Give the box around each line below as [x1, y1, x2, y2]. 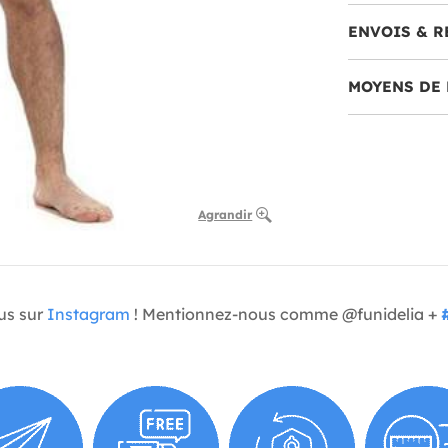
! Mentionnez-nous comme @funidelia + [130, 303, 441, 324]
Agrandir [198, 206, 253, 222]
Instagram [47, 303, 130, 324]
